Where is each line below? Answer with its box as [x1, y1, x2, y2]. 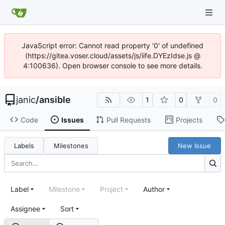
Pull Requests [106, 115, 151, 124]
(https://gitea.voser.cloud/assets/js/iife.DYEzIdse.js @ [25, 51, 200, 60]
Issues [61, 115, 84, 124]
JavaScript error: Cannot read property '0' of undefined [22, 41, 203, 50]
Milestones [53, 141, 88, 150]
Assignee [11, 204, 40, 213]
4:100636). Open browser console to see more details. [23, 61, 202, 70]
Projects [175, 115, 202, 124]
